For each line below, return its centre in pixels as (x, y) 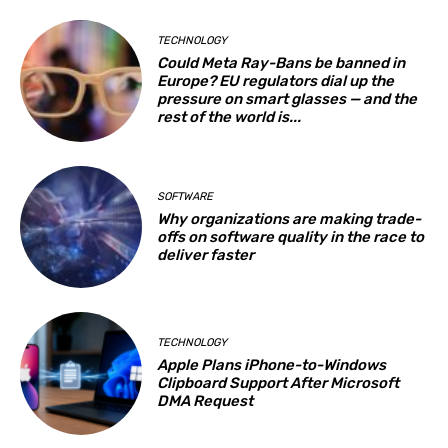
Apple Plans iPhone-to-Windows (272, 364)
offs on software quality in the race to (291, 236)
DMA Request (205, 400)
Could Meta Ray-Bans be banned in (281, 63)
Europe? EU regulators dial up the (276, 81)
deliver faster (206, 254)
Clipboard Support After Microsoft (278, 382)
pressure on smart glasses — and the (287, 99)
